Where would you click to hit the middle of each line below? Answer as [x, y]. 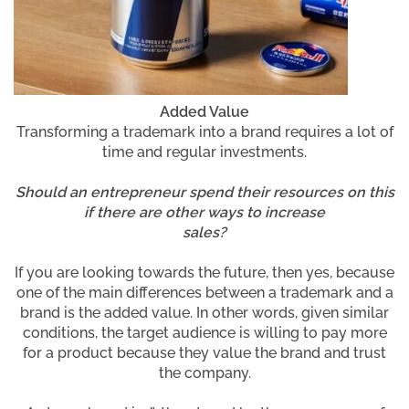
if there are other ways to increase [204, 212]
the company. [204, 372]
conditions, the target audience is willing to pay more [204, 332]
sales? [204, 232]
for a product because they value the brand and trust [204, 352]
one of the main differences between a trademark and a [204, 292]
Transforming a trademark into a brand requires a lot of [204, 131]
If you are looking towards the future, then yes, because [204, 272]
